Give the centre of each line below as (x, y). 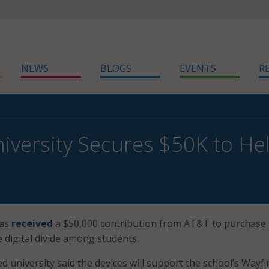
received (32, 223)
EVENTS (198, 68)
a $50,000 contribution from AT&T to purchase (159, 223)
